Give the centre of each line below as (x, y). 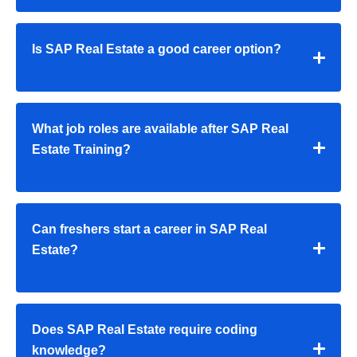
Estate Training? (81, 150)
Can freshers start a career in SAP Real (149, 229)
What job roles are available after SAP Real (160, 129)
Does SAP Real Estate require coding (145, 330)
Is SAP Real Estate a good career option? (157, 49)
